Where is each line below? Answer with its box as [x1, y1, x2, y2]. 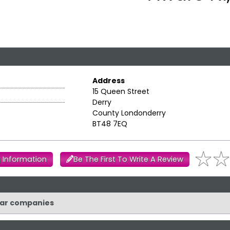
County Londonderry [92, 108, 166, 119]
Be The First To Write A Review [73, 154, 184, 165]
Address [92, 75, 125, 86]
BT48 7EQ [92, 119, 127, 129]
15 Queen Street [92, 86, 149, 97]
